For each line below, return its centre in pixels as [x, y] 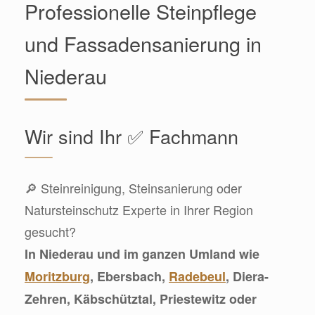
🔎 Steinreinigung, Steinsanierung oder [133, 187]
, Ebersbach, [129, 276]
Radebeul [197, 276]
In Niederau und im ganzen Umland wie [142, 253]
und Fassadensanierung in [143, 43]
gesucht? [50, 231]
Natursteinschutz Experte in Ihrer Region [139, 209]
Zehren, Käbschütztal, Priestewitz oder [141, 298]
